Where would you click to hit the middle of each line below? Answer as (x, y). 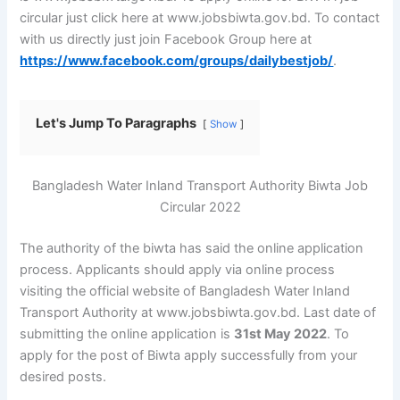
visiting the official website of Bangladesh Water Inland (185, 291)
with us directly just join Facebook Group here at (166, 39)
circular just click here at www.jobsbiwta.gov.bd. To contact (200, 17)
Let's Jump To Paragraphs (118, 123)
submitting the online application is (127, 333)
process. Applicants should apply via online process (178, 269)
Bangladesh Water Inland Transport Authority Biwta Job (200, 185)
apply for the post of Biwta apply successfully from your (189, 355)
